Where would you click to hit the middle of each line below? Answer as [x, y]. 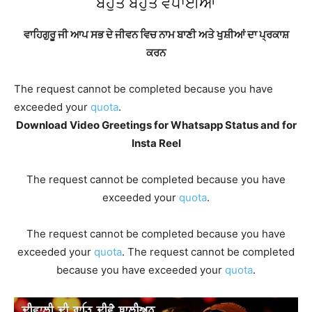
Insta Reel [156, 143]
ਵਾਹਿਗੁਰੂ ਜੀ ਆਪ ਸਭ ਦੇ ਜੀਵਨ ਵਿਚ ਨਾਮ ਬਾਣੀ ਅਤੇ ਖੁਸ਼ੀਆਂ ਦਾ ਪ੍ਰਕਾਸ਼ [156, 35]
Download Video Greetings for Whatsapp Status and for [156, 125]
